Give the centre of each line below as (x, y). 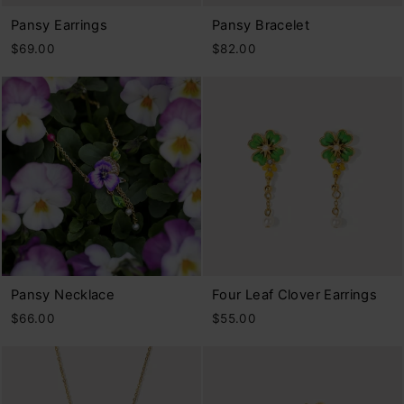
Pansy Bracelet (261, 25)
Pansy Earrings (60, 25)
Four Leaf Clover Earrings (295, 294)
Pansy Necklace (63, 294)
